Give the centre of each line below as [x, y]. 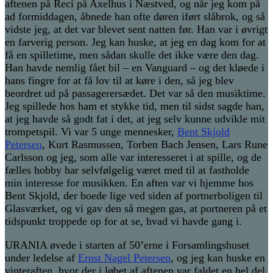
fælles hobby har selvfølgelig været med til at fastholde [127, 170]
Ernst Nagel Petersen [124, 258]
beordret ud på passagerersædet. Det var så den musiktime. [135, 94]
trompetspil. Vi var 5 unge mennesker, [91, 132]
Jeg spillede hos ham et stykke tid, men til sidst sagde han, [135, 106]
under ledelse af [41, 258]
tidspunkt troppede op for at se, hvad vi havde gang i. [123, 222]
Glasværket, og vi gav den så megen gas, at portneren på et [136, 209]
